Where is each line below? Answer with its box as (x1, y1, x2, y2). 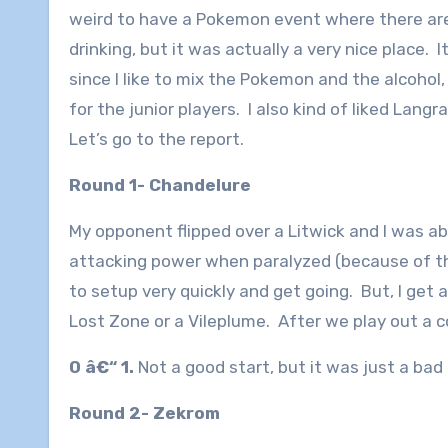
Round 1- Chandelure (69, 175, 251, 196)
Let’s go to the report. (69, 129, 244, 150)
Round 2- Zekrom (69, 403, 220, 424)
